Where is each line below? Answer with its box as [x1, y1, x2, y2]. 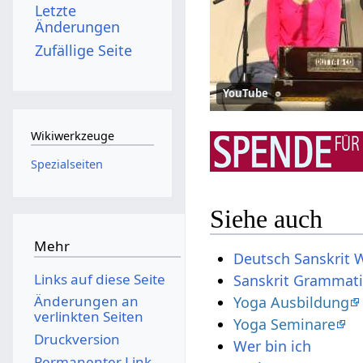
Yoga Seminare [233, 314, 336, 335]
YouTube [223, 85, 269, 100]
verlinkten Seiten [33, 307, 143, 327]
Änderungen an [33, 292, 139, 311]
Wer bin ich [233, 336, 312, 357]
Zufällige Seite [35, 40, 133, 60]
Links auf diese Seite [33, 269, 165, 288]
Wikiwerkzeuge [30, 128, 114, 144]
